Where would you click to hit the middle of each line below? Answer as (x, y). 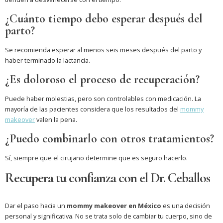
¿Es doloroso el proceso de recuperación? (102, 80)
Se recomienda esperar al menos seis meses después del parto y (103, 50)
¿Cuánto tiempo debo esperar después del (104, 19)
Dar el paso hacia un (36, 206)
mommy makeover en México (114, 206)
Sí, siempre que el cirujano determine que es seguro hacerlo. (96, 158)
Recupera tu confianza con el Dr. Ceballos (108, 178)
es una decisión (186, 206)
